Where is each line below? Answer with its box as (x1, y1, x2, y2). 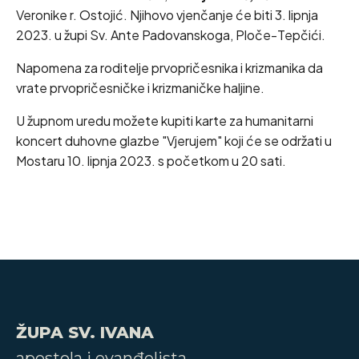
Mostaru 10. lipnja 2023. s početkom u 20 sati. (16, 152, 286, 169)
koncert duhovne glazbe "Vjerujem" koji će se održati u (16, 132, 332, 149)
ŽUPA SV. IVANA (16, 323, 154, 342)
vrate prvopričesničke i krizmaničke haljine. (16, 79, 264, 96)
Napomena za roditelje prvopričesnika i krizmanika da (16, 59, 323, 76)
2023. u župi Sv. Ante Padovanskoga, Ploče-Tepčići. (16, 26, 325, 43)
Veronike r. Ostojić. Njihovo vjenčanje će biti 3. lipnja (16, 6, 318, 23)
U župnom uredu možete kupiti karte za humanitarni (16, 112, 313, 129)
